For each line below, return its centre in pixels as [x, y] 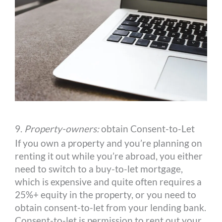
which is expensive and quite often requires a [109, 181]
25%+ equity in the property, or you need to [106, 194]
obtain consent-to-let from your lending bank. [111, 207]
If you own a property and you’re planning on [109, 143]
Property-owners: [62, 128]
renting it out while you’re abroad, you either [109, 156]
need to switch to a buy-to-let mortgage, [99, 168]
